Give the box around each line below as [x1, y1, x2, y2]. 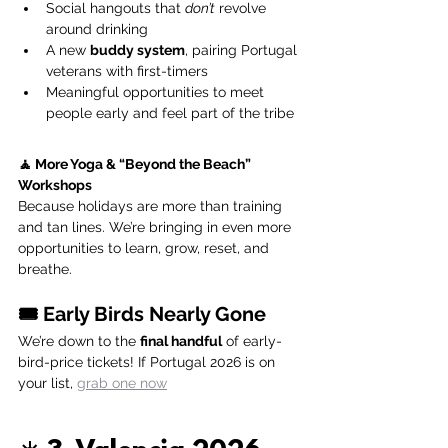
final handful [140, 333, 222, 350]
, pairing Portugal [185, 42, 301, 59]
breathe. [18, 261, 72, 278]
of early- [222, 333, 282, 350]
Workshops [18, 177, 92, 194]
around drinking [46, 21, 148, 38]
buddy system [90, 42, 185, 59]
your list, [18, 375, 77, 392]
